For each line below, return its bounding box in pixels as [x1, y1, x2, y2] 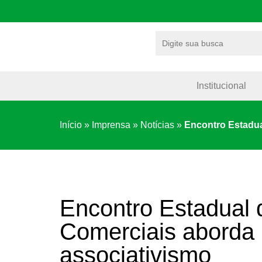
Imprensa [92, 119, 130, 130]
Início [60, 119, 82, 130]
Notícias [140, 119, 174, 130]
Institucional [196, 80, 246, 91]
